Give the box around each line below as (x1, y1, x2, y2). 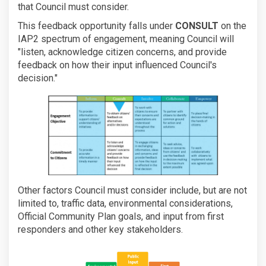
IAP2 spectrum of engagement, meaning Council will (18, 33, 234, 45)
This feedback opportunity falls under (18, 20, 175, 31)
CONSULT (175, 20, 221, 31)
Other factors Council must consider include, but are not (18, 184, 247, 196)
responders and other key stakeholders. (18, 223, 183, 235)
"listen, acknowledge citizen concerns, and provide (18, 46, 227, 58)
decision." (18, 72, 58, 84)
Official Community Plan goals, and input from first (18, 210, 224, 222)
